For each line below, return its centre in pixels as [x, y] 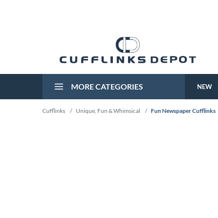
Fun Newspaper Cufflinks [183, 111]
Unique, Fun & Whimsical [108, 111]
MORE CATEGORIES [106, 86]
